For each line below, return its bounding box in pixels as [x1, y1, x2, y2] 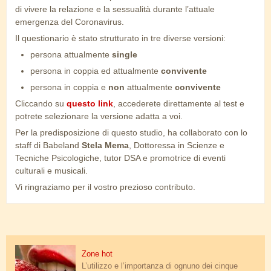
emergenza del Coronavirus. [15, 17, 126, 27]
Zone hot [82, 250, 113, 259]
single [112, 50, 140, 60]
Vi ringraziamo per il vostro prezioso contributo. [15, 182, 195, 192]
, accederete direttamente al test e [113, 99, 244, 109]
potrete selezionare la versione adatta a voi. [15, 111, 183, 122]
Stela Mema [82, 140, 129, 151]
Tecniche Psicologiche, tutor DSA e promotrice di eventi [15, 153, 226, 163]
